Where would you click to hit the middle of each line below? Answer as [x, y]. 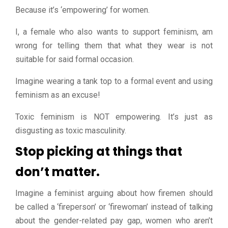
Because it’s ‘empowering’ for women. [82, 10]
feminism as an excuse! [58, 95]
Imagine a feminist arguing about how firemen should [114, 193]
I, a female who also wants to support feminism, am [114, 32]
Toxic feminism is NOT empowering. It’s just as [114, 117]
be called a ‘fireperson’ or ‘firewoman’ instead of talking [114, 207]
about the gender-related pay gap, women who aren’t [114, 220]
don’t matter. [58, 172]
